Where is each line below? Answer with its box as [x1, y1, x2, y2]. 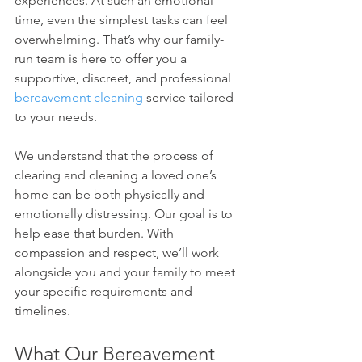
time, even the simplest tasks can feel [15, 12, 231, 28]
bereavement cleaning [15, 90, 143, 106]
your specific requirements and [15, 284, 196, 300]
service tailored [143, 90, 237, 106]
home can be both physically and [15, 187, 208, 203]
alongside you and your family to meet [15, 264, 238, 280]
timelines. [15, 303, 70, 319]
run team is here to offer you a [15, 51, 190, 67]
